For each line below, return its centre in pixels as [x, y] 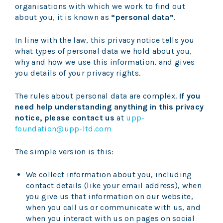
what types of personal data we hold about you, [104, 51]
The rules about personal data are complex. [97, 96]
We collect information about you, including [109, 174]
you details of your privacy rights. [78, 73]
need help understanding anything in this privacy [110, 107]
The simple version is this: [64, 151]
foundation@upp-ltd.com [63, 128]
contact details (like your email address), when [114, 185]
